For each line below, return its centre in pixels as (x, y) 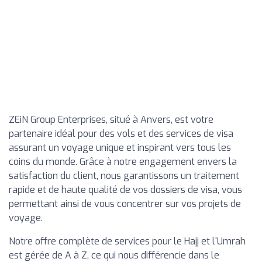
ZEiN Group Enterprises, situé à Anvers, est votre (111, 120)
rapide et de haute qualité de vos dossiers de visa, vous (125, 190)
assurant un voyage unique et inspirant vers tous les (120, 148)
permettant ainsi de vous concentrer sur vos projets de (125, 204)
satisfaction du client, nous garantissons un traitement (124, 176)
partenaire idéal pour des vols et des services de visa (121, 134)
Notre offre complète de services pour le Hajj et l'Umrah (127, 241)
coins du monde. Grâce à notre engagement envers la (123, 162)
